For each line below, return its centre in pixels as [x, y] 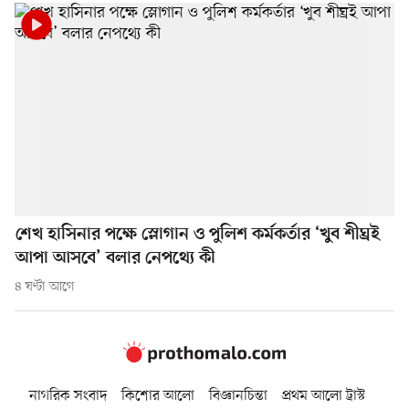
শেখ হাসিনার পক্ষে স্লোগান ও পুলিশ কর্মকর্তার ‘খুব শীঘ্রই [198, 236]
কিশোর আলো [158, 396]
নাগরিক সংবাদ [68, 396]
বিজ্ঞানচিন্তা [238, 396]
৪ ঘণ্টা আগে [45, 288]
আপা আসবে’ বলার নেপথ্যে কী [115, 259]
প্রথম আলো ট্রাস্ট [324, 396]
